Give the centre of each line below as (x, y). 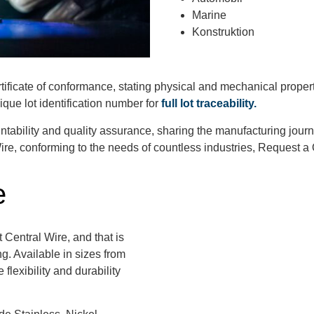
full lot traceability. (209, 104)
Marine (209, 15)
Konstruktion (223, 32)
